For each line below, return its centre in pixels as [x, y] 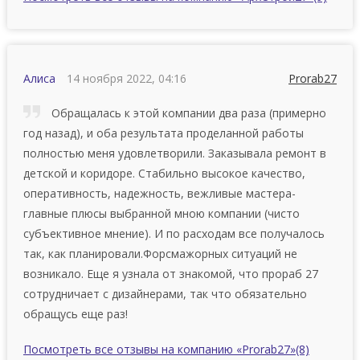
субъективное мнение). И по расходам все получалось [174, 233]
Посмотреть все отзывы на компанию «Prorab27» [159, 349]
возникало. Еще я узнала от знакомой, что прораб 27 [170, 273]
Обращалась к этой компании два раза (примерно [187, 112]
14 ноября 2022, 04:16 [126, 78]
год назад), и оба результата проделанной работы [163, 133]
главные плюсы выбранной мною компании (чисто [161, 213]
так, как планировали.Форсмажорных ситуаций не [160, 253]
